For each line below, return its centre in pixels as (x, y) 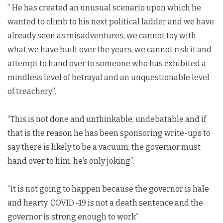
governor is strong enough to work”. (74, 217)
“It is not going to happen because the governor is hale (108, 189)
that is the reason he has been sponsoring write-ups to (109, 133)
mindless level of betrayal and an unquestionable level (109, 77)
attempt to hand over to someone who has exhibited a (107, 63)
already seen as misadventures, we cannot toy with (102, 35)
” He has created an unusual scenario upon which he (104, 7)
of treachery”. (32, 91)
